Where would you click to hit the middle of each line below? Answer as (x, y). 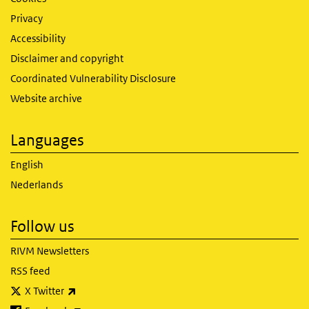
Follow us (42, 226)
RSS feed (30, 271)
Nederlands (37, 185)
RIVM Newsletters (50, 251)
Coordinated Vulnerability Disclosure (93, 78)
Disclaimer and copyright (67, 58)
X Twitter (44, 291)
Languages (47, 140)
